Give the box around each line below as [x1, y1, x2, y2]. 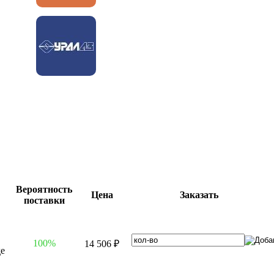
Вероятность [16, 183, 72, 194]
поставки [23, 194, 65, 206]
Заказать [179, 189, 218, 200]
